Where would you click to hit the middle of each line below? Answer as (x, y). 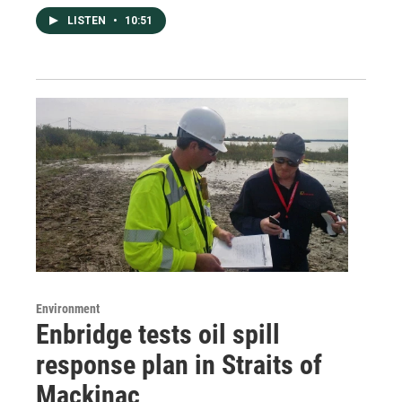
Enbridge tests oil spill (158, 335)
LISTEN (88, 21)
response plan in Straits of (179, 365)
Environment (68, 309)
